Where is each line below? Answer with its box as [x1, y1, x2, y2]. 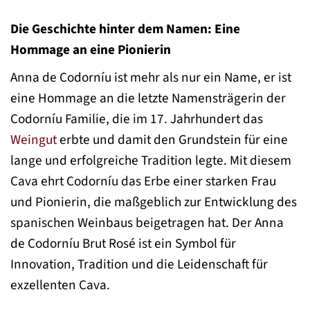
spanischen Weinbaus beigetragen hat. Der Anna [10, 212, 284, 232]
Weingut [10, 129, 57, 149]
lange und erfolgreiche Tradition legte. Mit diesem [10, 150, 291, 170]
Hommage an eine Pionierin [10, 40, 171, 60]
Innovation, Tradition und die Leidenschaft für [10, 254, 268, 274]
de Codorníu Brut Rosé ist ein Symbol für [10, 233, 236, 253]
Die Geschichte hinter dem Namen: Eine [10, 19, 240, 39]
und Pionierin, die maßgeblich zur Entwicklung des [10, 192, 297, 212]
